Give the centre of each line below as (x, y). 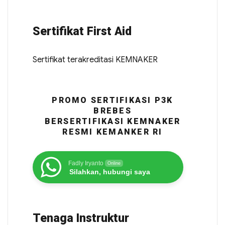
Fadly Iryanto (86, 163)
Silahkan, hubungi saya (109, 172)
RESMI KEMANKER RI (113, 132)
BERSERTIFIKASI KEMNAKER (113, 122)
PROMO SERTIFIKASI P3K (113, 100)
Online (114, 163)
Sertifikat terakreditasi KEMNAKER (95, 60)
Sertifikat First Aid (82, 32)
